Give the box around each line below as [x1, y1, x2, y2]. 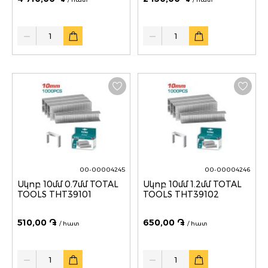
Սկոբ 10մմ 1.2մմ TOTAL [143, 178, 213, 190]
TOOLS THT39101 [17, 188, 92, 200]
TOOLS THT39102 [143, 188, 219, 200]
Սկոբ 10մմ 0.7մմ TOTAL [17, 178, 90, 190]
